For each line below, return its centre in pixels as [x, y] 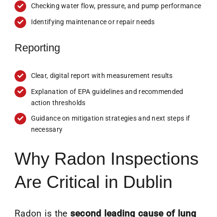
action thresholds [58, 102]
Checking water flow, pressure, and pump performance [116, 6]
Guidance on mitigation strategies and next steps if [110, 118]
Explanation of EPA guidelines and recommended [107, 91]
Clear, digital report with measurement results [102, 75]
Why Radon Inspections [106, 159]
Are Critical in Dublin [93, 182]
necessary [47, 130]
